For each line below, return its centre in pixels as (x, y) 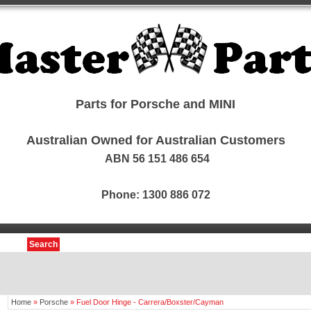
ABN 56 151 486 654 (155, 159)
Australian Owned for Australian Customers (155, 140)
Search (43, 244)
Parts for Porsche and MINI (155, 104)
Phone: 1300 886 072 (155, 195)
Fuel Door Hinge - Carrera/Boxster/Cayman (150, 302)
